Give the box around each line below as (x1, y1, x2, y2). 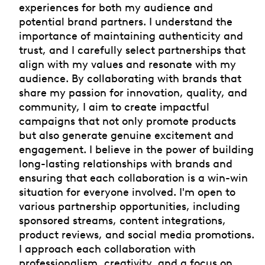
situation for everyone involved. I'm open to (19, 185, 235, 198)
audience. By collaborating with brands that (19, 72, 241, 85)
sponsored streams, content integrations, (19, 214, 226, 227)
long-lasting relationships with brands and (19, 157, 232, 170)
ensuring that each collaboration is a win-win (19, 171, 248, 184)
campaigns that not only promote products (19, 114, 236, 127)
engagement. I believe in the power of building (19, 143, 254, 156)
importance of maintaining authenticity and (19, 29, 243, 42)
